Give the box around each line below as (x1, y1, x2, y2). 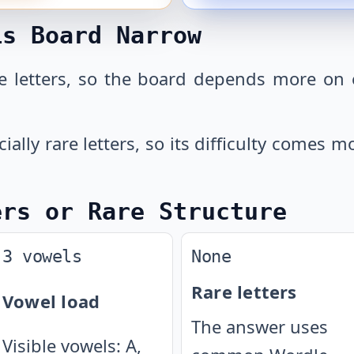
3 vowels (2, 247, 82, 266)
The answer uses (191, 314, 328, 338)
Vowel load (2, 289, 100, 313)
